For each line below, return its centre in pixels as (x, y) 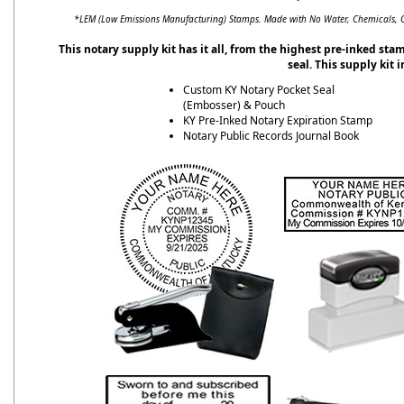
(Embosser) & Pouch (234, 105)
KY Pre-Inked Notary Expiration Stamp (277, 120)
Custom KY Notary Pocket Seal (258, 90)
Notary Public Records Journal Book (271, 136)
